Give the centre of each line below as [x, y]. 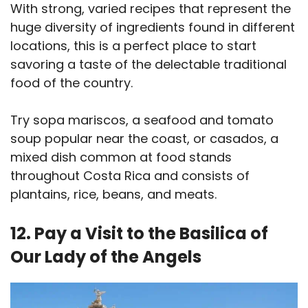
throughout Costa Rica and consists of [130, 176]
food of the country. [73, 83]
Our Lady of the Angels [106, 257]
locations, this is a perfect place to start [133, 46]
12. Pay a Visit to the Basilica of [139, 234]
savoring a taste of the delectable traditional [148, 65]
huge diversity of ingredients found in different [153, 27]
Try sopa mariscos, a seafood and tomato [142, 120]
